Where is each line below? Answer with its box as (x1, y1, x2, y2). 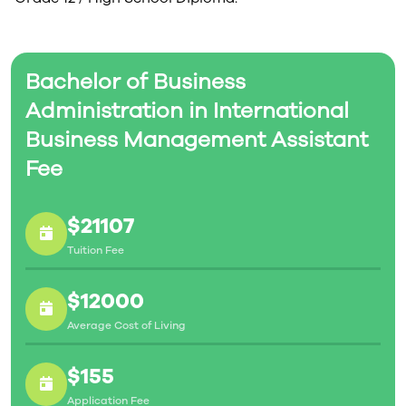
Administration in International (25, 96, 349, 125)
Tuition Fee (67, 243, 124, 257)
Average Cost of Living (67, 318, 186, 333)
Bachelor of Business (25, 67, 246, 96)
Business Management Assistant (25, 125, 368, 154)
